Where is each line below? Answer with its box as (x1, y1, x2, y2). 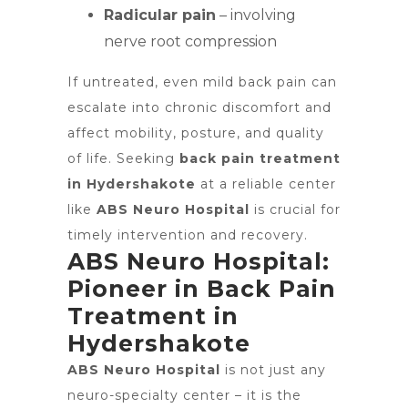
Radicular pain (104, 6, 216, 24)
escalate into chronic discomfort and (67, 99, 331, 116)
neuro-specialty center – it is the (67, 387, 301, 403)
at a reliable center (196, 176, 336, 192)
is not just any (220, 362, 326, 378)
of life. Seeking (67, 150, 179, 167)
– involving (216, 6, 296, 24)
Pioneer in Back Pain (67, 275, 336, 302)
